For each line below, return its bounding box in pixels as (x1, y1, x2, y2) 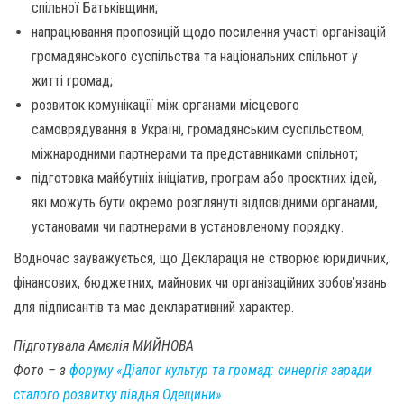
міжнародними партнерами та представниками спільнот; (32, 145, 358, 162)
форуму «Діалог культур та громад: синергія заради (69, 362, 372, 379)
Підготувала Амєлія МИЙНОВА (14, 337, 194, 354)
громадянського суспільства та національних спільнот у (32, 48, 358, 65)
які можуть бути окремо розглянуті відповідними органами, (32, 194, 378, 211)
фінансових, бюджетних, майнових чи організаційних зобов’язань (14, 274, 387, 291)
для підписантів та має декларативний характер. (14, 298, 294, 316)
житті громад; (32, 72, 113, 89)
